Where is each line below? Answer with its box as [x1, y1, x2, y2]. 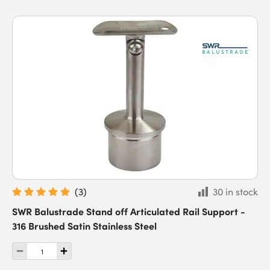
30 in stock [213, 185, 258, 198]
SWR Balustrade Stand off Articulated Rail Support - [12, 204, 245, 218]
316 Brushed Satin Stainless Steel [12, 219, 157, 232]
